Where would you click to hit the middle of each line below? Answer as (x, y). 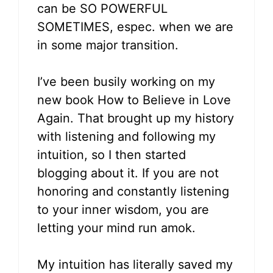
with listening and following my (126, 137)
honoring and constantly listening (133, 192)
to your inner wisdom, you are (123, 210)
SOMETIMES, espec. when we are (135, 27)
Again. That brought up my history (136, 119)
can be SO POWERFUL (102, 9)
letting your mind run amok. (116, 228)
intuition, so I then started (112, 155)
